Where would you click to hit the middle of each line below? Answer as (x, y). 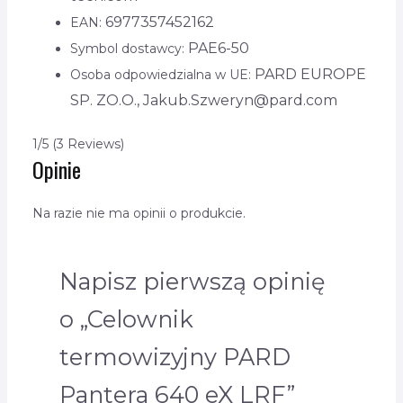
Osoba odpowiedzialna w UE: (162, 75)
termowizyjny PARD (175, 357)
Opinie (56, 170)
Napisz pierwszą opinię (192, 282)
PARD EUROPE (310, 75)
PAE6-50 (218, 49)
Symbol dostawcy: (129, 49)
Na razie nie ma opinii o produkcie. (139, 214)
